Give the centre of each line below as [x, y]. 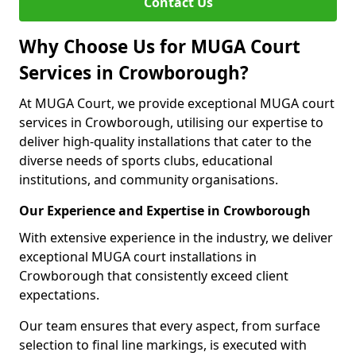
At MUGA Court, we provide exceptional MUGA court [177, 103]
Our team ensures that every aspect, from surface [170, 326]
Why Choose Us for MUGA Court [160, 46]
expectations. [59, 295]
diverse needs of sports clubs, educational [146, 161]
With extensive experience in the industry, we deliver [176, 238]
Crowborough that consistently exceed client [154, 276]
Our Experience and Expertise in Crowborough [165, 211]
